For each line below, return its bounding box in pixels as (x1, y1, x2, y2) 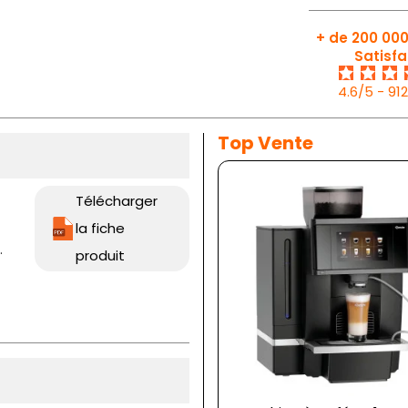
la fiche (76, 219, 126, 238)
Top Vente (218, 130, 313, 156)
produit (76, 246, 126, 265)
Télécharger (76, 191, 158, 210)
